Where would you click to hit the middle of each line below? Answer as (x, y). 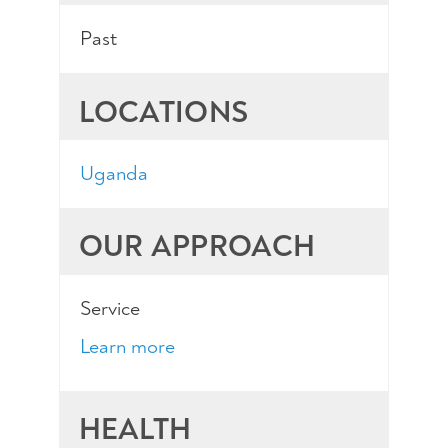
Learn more (127, 347)
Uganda (113, 174)
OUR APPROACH (197, 246)
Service (109, 309)
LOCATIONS (163, 112)
